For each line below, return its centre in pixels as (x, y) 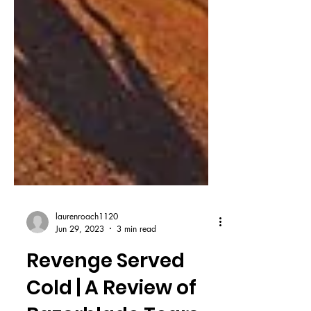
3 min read (136, 267)
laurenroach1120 (87, 254)
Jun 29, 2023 (80, 267)
